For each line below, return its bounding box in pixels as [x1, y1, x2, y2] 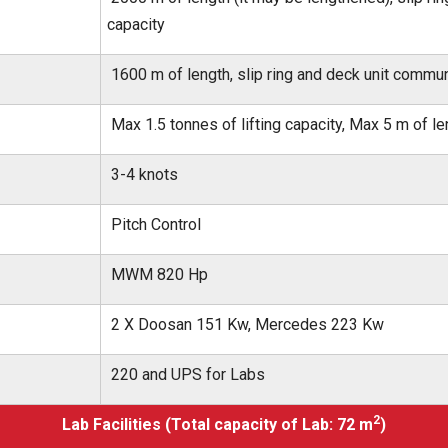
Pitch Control [107, 215, 201, 234]
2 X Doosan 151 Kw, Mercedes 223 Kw [107, 315, 384, 334]
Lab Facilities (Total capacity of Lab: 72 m [62, 415, 373, 434]
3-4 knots [107, 165, 178, 184]
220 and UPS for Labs [107, 365, 265, 384]
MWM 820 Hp [107, 265, 208, 284]
